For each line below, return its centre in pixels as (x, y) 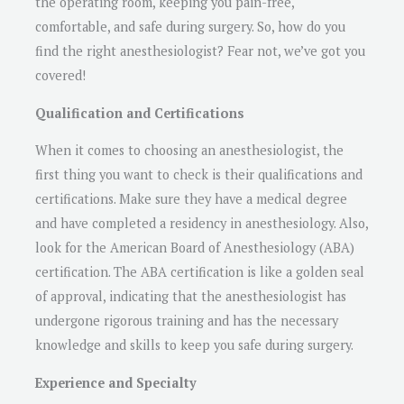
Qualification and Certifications (140, 113)
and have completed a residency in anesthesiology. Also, (202, 224)
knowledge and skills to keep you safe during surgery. (194, 345)
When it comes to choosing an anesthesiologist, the (189, 151)
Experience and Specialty (116, 382)
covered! (60, 76)
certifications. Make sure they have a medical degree (191, 199)
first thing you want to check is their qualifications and (199, 175)
